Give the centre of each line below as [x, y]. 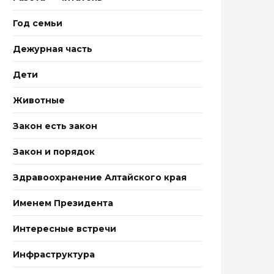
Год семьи [38, 23]
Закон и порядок [54, 152]
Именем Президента [63, 203]
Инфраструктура [54, 254]
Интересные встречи [65, 229]
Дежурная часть [53, 49]
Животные [39, 100]
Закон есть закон [55, 126]
